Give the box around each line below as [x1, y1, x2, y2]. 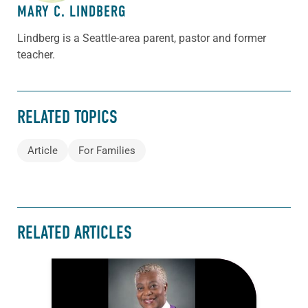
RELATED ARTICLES [17, 222, 132, 244]
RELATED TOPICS [17, 106, 118, 128]
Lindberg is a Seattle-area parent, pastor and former [17, 32, 266, 45]
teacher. [17, 48, 55, 62]
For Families [78, 144, 135, 157]
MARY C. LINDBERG [17, 2, 126, 21]
